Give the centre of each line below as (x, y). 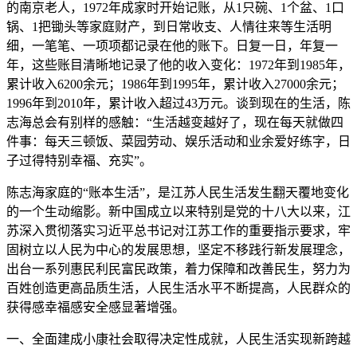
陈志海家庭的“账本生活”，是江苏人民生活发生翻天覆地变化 (178, 192)
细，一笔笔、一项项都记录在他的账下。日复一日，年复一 (172, 46)
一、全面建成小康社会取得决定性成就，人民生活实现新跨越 (178, 339)
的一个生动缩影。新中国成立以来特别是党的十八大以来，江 (178, 212)
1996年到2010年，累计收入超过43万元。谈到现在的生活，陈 (178, 103)
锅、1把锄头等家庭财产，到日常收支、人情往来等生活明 (169, 27)
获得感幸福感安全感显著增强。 (96, 307)
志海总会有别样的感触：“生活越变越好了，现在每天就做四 (175, 122)
